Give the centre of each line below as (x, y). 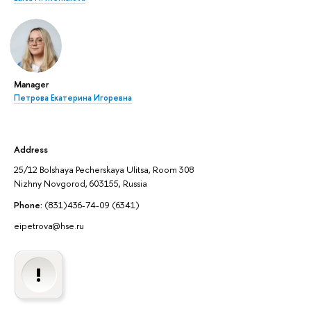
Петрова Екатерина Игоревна (73, 98)
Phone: (28, 204)
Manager (31, 84)
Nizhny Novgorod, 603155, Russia (81, 184)
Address (31, 150)
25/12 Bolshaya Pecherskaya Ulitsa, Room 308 (104, 170)
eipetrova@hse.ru (49, 226)
